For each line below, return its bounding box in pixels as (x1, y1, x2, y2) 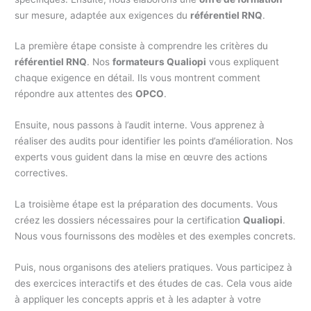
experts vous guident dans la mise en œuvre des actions (15, 151, 268, 163)
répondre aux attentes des (15, 88, 136, 100)
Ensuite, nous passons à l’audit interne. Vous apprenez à (15, 119, 265, 131)
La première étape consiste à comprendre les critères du (15, 40, 269, 52)
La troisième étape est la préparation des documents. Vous (15, 199, 278, 210)
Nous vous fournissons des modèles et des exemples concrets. (15, 230, 296, 242)
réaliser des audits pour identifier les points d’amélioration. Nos (15, 135, 294, 147)
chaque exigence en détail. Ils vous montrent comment (15, 72, 261, 84)
